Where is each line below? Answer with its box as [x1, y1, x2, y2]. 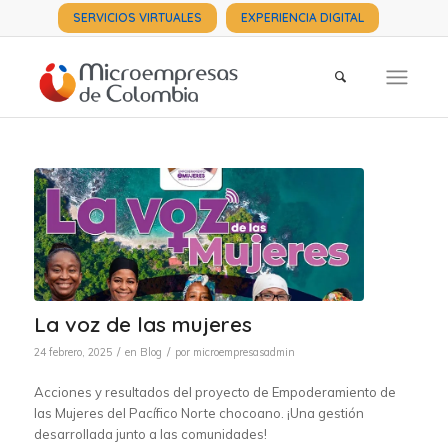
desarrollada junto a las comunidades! [33, 425, 267, 442]
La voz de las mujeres [33, 310, 252, 337]
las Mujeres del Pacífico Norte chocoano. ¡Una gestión [33, 404, 364, 421]
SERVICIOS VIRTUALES [73, 10, 203, 25]
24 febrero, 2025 [33, 344, 112, 359]
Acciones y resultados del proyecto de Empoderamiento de [33, 383, 396, 400]
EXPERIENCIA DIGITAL [241, 10, 365, 25]
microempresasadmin [192, 344, 295, 359]
